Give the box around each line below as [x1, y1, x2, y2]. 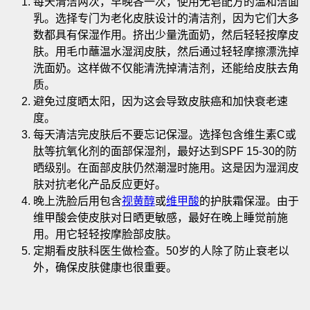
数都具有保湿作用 [33, 28, 122, 41]
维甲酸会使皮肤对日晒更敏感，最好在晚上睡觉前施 [33, 211, 288, 224]
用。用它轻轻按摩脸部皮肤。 [33, 228, 177, 240]
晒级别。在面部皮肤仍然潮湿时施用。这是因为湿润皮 [33, 161, 299, 174]
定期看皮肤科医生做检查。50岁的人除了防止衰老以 [33, 244, 289, 257]
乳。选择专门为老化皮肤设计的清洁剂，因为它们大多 [33, 12, 299, 24]
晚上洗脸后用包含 [33, 194, 122, 207]
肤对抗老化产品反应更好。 [33, 178, 166, 190]
